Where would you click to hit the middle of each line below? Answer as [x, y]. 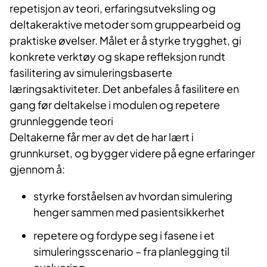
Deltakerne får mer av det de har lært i [102, 137]
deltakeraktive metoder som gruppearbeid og [125, 24]
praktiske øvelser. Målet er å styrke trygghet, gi [125, 41]
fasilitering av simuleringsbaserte [91, 73]
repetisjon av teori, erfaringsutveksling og [113, 8]
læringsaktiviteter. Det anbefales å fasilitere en [124, 89]
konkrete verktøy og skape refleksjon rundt [117, 57]
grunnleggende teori [63, 121]
